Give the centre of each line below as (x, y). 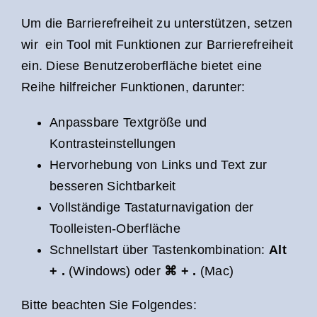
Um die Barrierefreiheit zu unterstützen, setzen (157, 23)
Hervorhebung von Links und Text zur (158, 165)
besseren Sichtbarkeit (113, 186)
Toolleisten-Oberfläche (115, 228)
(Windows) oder (115, 271)
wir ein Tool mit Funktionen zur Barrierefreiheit (157, 44)
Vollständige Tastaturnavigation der (152, 207)
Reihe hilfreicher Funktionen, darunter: (133, 87)
